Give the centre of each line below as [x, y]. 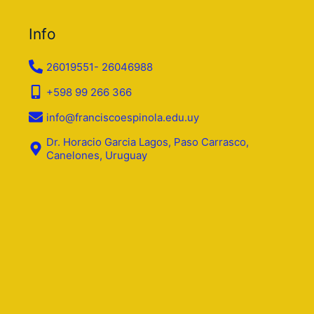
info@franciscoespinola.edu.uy [122, 117]
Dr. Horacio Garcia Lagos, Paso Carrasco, [147, 142]
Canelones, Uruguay [96, 156]
